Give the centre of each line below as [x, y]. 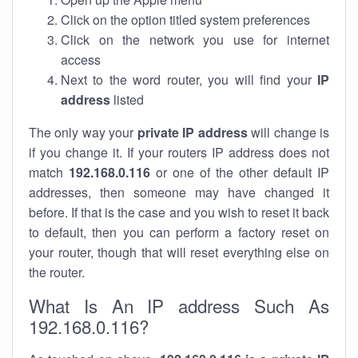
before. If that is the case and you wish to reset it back [179, 212]
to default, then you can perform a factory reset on [179, 232]
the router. [57, 272]
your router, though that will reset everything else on [179, 252]
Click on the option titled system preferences [185, 20]
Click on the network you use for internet [195, 40]
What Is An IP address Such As [179, 305]
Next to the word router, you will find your [189, 80]
